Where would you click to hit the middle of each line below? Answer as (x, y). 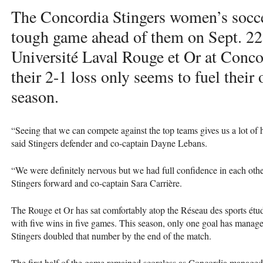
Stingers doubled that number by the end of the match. (113, 235)
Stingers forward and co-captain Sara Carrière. (97, 183)
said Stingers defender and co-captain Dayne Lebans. (109, 143)
